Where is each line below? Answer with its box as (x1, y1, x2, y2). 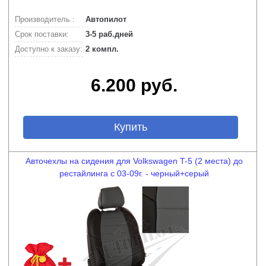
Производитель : (15, 15, 75, 24)
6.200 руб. (91, 75, 178, 95)
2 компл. (83, 45, 119, 53)
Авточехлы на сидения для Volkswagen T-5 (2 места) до (26, 156, 243, 166)
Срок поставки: (15, 30, 69, 39)
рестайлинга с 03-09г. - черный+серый (59, 169, 209, 178)
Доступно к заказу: (15, 45, 83, 53)
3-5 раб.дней (83, 30, 133, 39)
